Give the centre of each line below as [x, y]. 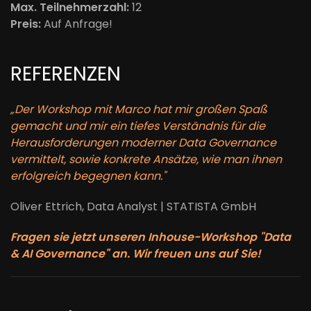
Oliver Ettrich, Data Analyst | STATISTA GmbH [133, 207]
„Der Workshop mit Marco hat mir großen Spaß [139, 109]
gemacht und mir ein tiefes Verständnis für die [138, 126]
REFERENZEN [66, 74]
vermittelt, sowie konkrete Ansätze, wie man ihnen [146, 159]
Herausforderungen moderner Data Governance [143, 143]
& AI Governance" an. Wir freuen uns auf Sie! [136, 254]
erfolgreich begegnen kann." [88, 176]
